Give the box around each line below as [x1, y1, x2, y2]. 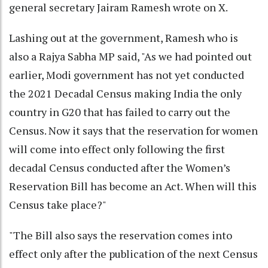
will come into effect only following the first [9, 142, 225, 157]
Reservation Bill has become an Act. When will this [9, 179, 257, 194]
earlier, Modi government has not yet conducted [9, 68, 244, 83]
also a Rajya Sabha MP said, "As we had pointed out [9, 49, 252, 64]
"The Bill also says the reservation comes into [9, 228, 232, 243]
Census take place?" [9, 197, 106, 212]
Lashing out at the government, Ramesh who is [9, 31, 238, 45]
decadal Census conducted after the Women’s [9, 160, 230, 175]
